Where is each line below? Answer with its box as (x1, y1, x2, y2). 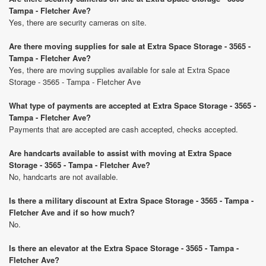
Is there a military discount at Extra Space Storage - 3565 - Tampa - (9, 195, 254, 206)
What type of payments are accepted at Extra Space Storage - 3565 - (9, 100, 256, 111)
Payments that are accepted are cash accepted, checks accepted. (9, 123, 238, 135)
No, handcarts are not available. (9, 171, 118, 182)
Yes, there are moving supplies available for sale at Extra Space (9, 64, 230, 75)
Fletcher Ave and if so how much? (9, 207, 135, 218)
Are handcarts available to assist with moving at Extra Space (9, 147, 232, 159)
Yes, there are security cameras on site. (9, 17, 147, 28)
